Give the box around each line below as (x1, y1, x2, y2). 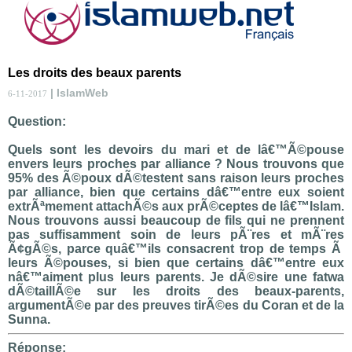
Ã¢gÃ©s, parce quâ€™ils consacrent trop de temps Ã (8, 242, 344, 255)
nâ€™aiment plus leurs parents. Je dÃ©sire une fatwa (8, 270, 344, 284)
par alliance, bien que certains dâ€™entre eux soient (8, 185, 344, 199)
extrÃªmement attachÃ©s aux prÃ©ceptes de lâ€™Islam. (8, 200, 344, 213)
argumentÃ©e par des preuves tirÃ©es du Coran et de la (8, 299, 344, 312)
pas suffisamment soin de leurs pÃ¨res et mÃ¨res (8, 228, 344, 241)
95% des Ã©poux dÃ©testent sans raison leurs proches (8, 171, 344, 185)
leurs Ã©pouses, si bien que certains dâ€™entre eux (8, 256, 344, 269)
